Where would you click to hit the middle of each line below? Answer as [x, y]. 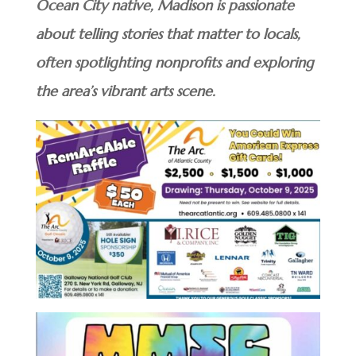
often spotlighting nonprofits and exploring [174, 63]
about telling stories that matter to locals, [168, 34]
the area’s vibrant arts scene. [125, 91]
